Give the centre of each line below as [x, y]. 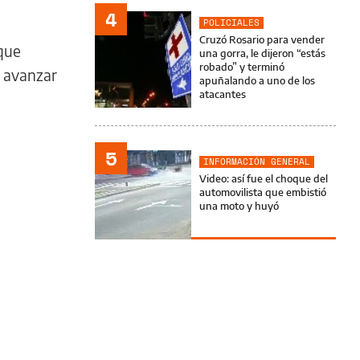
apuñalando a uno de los [257, 80]
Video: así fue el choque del [264, 178]
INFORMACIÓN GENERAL [257, 162]
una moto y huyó [239, 206]
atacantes [223, 94]
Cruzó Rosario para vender [262, 39]
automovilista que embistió [263, 192]
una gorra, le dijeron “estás [262, 53]
